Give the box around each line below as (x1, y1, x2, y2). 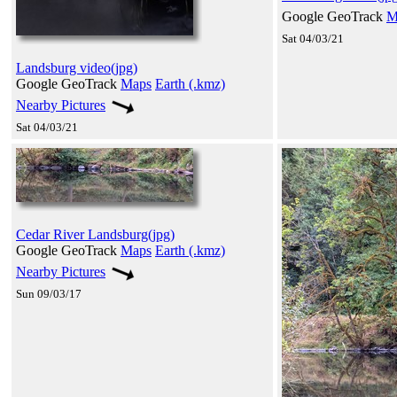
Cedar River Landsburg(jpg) (16, 226, 175, 242)
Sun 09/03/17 (16, 286, 82, 300)
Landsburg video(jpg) (16, 59, 137, 75)
